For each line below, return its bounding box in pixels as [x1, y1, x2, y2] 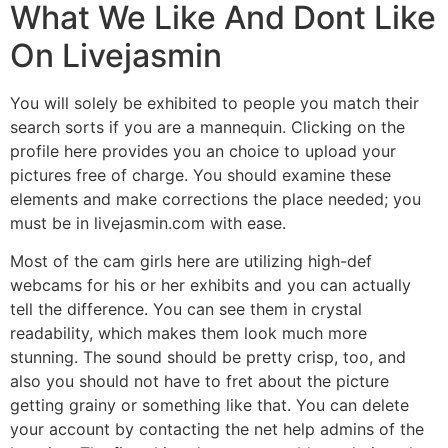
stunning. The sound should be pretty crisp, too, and [10, 347, 406, 368]
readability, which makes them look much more [10, 323, 367, 344]
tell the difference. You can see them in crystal [10, 299, 362, 320]
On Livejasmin [10, 36, 222, 76]
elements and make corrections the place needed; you [10, 189, 421, 210]
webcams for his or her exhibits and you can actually [10, 275, 411, 296]
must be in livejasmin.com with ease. [10, 213, 286, 234]
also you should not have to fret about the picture [10, 371, 389, 392]
